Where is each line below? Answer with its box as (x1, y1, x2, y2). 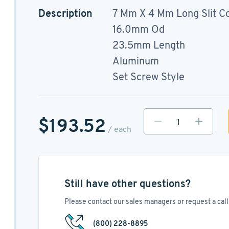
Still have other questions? (64, 177, 191, 190)
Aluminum (112, 54, 159, 67)
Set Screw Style (112, 70, 185, 83)
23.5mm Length (112, 38, 185, 52)
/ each (105, 123, 131, 134)
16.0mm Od (112, 22, 165, 36)
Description (38, 7, 93, 20)
